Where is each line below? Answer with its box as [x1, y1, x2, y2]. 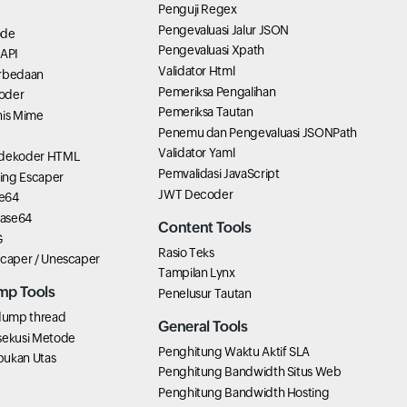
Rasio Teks [158, 244, 214, 260]
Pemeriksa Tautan [158, 104, 253, 120]
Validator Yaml [158, 145, 235, 161]
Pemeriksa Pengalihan [158, 84, 276, 99]
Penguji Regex [158, 2, 237, 17]
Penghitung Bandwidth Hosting [158, 384, 330, 400]
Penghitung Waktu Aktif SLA [158, 343, 311, 359]
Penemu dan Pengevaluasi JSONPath [158, 124, 357, 140]
